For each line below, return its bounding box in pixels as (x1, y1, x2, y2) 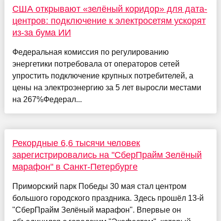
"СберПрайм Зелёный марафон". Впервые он (12, 205, 181, 214)
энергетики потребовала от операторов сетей (12, 59, 180, 68)
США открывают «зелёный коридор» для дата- (12, 3, 207, 14)
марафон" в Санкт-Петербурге (12, 161, 138, 172)
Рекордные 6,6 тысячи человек (12, 138, 140, 148)
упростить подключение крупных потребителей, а (12, 71, 193, 80)
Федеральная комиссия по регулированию (12, 47, 169, 56)
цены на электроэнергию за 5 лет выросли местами (12, 83, 201, 92)
